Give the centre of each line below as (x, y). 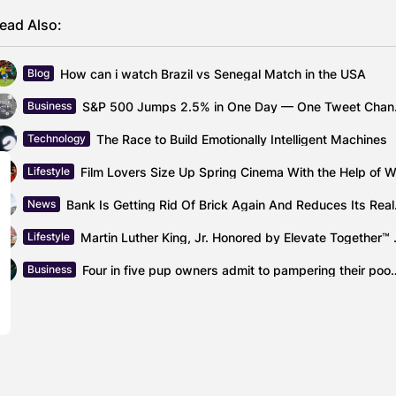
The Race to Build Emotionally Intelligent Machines (242, 139)
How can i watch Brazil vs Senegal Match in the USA (213, 73)
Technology (57, 139)
